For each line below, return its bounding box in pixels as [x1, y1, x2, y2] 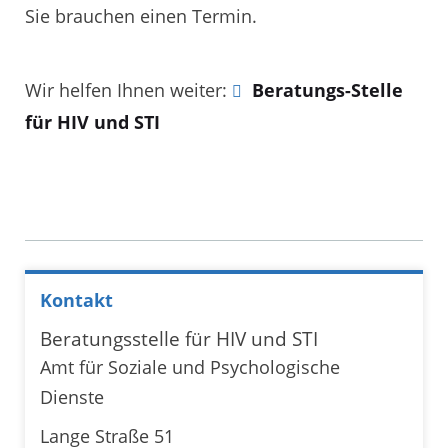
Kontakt [40, 288, 113, 313]
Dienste [40, 385, 104, 410]
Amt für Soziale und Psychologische [40, 355, 340, 380]
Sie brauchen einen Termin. [25, 4, 257, 29]
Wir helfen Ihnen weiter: [25, 77, 232, 102]
